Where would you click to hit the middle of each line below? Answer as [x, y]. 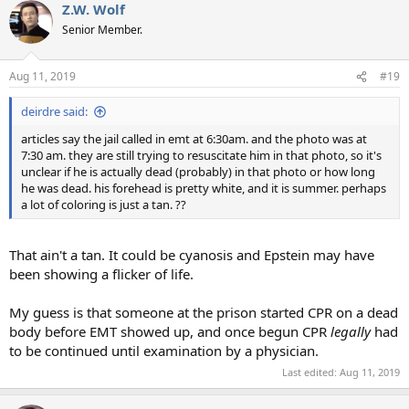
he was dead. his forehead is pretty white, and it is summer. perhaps [204, 189]
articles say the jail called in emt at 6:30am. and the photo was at [194, 139]
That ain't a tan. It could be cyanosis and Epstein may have [192, 254]
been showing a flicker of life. [101, 273]
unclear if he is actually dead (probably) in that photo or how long [198, 172]
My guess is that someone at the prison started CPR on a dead [204, 312]
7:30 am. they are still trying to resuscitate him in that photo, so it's [201, 156]
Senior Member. [102, 29]
